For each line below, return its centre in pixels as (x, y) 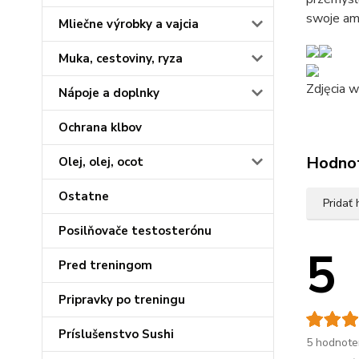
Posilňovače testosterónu (135, 231)
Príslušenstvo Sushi (116, 334)
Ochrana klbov (100, 127)
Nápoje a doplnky (109, 93)
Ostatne (84, 196)
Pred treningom (105, 265)
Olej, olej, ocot (101, 162)
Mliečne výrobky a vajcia (129, 24)
